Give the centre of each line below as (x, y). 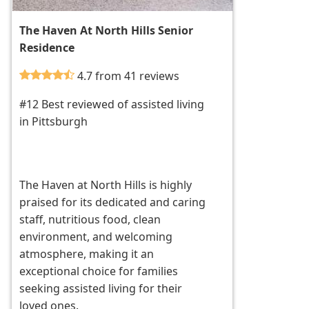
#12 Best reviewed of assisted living (112, 104)
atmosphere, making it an (87, 254)
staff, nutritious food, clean (90, 220)
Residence (47, 48)
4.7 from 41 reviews (129, 76)
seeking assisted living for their (101, 289)
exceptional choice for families (99, 271)
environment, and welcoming (96, 237)
